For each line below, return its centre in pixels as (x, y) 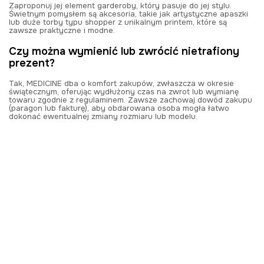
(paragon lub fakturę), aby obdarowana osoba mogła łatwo (119, 108)
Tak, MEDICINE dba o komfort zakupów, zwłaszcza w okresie (121, 83)
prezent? (32, 63)
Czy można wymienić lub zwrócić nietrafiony (124, 51)
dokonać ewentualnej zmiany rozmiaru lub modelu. (103, 116)
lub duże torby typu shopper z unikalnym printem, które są (118, 22)
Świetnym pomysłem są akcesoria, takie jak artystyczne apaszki (128, 14)
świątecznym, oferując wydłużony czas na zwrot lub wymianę (124, 91)
